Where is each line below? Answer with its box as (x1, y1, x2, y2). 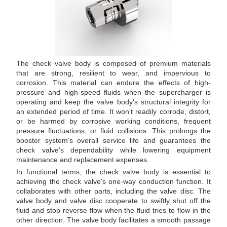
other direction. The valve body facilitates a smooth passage (16, 216, 211, 224)
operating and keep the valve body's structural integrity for (16, 98, 211, 106)
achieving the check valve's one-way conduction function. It (16, 177, 211, 186)
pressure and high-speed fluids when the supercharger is (16, 88, 211, 97)
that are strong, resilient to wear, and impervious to (16, 69, 211, 78)
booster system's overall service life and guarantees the (16, 136, 211, 145)
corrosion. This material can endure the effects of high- (16, 79, 211, 87)
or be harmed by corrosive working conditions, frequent (16, 117, 211, 126)
